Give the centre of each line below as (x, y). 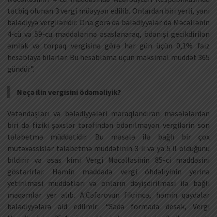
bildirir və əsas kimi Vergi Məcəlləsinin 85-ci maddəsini (108, 160)
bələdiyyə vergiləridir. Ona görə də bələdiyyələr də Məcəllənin (108, 22)
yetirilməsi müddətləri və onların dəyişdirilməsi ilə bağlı (108, 183)
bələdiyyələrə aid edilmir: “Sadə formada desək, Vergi (108, 206)
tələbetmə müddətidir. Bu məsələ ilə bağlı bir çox (108, 136)
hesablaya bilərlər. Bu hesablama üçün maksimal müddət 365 (108, 57)
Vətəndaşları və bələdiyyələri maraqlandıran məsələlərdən (108, 113)
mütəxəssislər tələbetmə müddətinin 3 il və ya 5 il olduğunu (108, 148)
